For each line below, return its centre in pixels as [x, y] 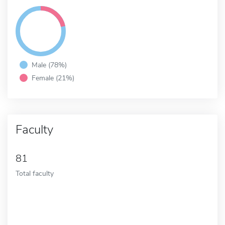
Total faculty [35, 173]
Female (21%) [53, 78]
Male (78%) [49, 65]
